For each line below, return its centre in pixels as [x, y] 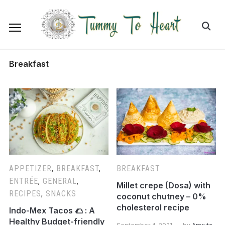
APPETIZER [30, 168]
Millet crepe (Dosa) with [164, 185]
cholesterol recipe [153, 207]
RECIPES [25, 193]
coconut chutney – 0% [162, 196]
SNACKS [61, 193]
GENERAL [60, 181]
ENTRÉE [23, 181]
